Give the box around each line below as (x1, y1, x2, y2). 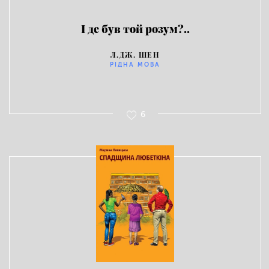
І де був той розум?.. (80, 22, 190, 36)
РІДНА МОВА (110, 61, 160, 68)
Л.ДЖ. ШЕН (110, 50, 160, 59)
